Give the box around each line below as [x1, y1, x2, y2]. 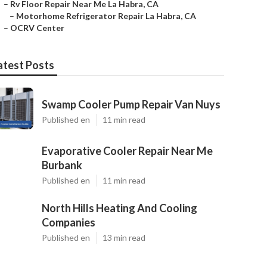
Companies [42, 216, 95, 229]
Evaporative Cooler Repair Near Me [42, 144, 213, 157]
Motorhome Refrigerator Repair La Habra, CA [16, 11, 196, 21]
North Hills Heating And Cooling [42, 201, 197, 215]
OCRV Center [10, 23, 64, 33]
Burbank [42, 159, 82, 172]
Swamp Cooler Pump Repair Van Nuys [42, 98, 221, 111]
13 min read [103, 232, 145, 243]
